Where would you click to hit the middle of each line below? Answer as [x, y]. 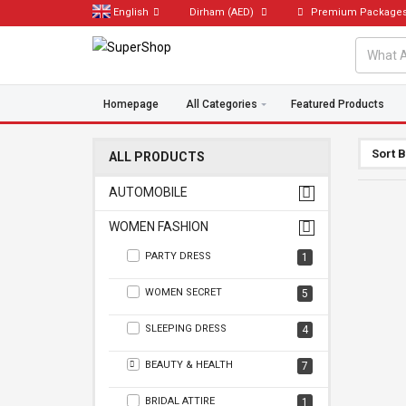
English [131, 12]
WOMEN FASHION [159, 227]
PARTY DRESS [178, 256]
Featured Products [337, 104]
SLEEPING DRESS [185, 329]
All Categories [222, 104]
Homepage [131, 104]
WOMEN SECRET [183, 292]
